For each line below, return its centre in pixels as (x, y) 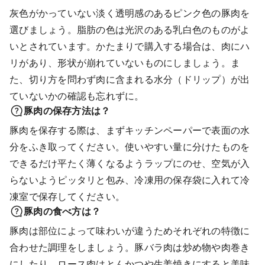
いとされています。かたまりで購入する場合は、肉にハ (130, 46)
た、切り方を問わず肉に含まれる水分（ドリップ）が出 (130, 79)
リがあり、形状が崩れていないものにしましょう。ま (125, 63)
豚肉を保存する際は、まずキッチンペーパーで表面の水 (130, 130)
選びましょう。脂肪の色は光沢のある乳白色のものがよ (130, 30)
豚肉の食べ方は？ (62, 211)
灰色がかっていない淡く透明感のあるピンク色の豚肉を (130, 13)
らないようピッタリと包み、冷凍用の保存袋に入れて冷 (130, 180)
